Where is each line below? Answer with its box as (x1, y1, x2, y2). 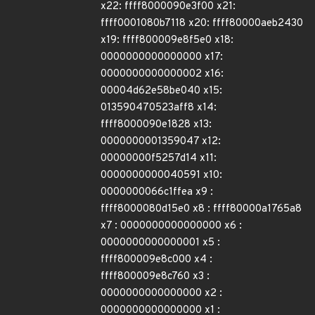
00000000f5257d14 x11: (101, 152, 217, 165)
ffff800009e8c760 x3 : (101, 270, 210, 283)
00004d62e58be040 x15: (101, 84, 222, 98)
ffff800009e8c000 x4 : (101, 253, 212, 266)
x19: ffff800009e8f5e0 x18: (101, 34, 233, 47)
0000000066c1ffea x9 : (101, 186, 213, 199)
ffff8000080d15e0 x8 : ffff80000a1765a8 (101, 202, 302, 216)
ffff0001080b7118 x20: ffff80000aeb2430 (101, 17, 303, 30)
